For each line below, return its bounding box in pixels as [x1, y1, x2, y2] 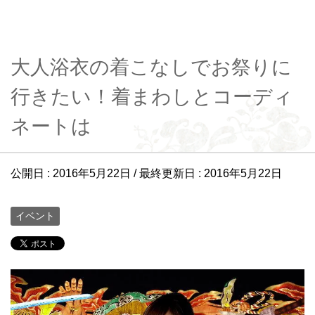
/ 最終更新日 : [131, 167, 204, 179]
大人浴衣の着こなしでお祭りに [11, 56, 292, 78]
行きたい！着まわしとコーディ [11, 86, 293, 108]
